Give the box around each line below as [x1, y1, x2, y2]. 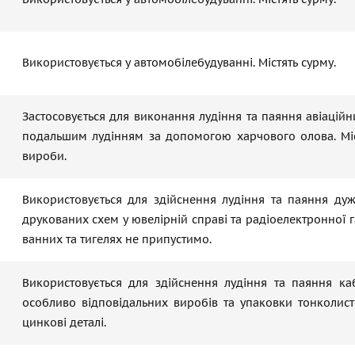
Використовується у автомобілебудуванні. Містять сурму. [22, 55, 336, 70]
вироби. [22, 149, 67, 163]
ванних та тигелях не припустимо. [22, 232, 212, 246]
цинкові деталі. [22, 315, 106, 330]
